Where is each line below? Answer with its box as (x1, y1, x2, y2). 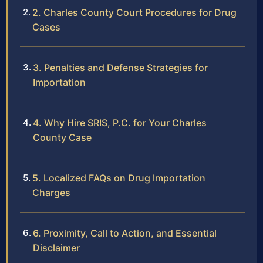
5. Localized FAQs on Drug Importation (32, 172, 205, 184)
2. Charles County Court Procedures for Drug (32, 6, 237, 19)
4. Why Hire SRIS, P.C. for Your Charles (33, 117, 207, 129)
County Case (33, 131, 92, 144)
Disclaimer (33, 242, 80, 254)
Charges (32, 187, 70, 199)
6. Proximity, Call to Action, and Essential (33, 227, 217, 240)
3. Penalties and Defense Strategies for (33, 62, 208, 74)
